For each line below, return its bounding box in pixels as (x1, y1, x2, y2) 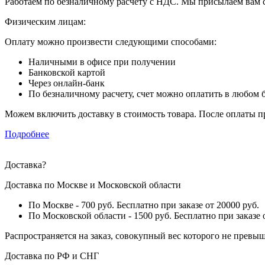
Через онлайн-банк (28, 77, 105, 88)
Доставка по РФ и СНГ (5, 250, 99, 261)
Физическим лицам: (5, 16, 86, 27)
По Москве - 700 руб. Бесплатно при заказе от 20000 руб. (28, 199, 259, 210)
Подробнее (5, 128, 49, 139)
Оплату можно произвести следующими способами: (5, 36, 216, 47)
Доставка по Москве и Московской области (5, 179, 181, 190)
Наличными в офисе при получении (28, 56, 176, 67)
